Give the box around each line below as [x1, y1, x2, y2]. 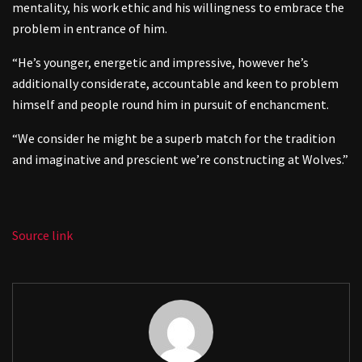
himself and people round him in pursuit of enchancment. [12, 95, 329, 112]
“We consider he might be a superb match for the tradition [12, 129, 335, 146]
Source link [12, 226, 73, 243]
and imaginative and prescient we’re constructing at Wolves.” [12, 150, 348, 167]
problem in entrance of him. [12, 19, 167, 36]
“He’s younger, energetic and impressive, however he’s [12, 53, 309, 70]
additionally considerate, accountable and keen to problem [12, 74, 339, 91]
